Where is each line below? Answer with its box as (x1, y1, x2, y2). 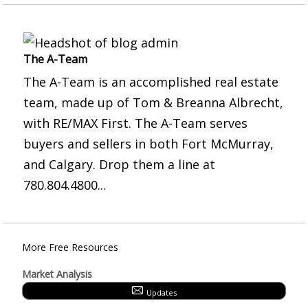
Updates (146, 287, 177, 298)
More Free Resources (22, 241, 118, 254)
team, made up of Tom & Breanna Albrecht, (23, 94, 283, 111)
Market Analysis (22, 267, 92, 280)
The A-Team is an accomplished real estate (23, 74, 278, 90)
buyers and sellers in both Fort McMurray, (23, 135, 274, 152)
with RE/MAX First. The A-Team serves (23, 115, 247, 131)
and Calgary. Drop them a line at (23, 156, 215, 173)
